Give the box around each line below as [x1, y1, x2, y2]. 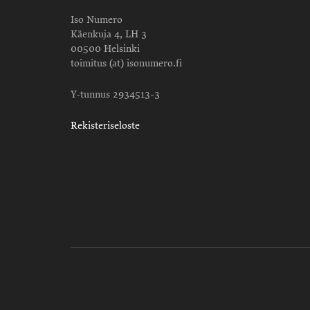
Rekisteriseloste [71, 120, 140, 131]
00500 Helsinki [71, 43, 140, 55]
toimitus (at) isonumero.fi [71, 57, 182, 69]
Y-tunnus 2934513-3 [71, 89, 160, 100]
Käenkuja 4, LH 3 [71, 28, 147, 40]
